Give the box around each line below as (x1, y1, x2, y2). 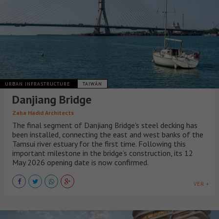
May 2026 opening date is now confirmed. (12, 157, 149, 167)
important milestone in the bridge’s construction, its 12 (12, 148, 193, 158)
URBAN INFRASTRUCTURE (5, 80, 72, 87)
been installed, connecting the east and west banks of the (12, 129, 203, 139)
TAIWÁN (83, 80, 102, 87)
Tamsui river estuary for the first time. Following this (12, 138, 186, 149)
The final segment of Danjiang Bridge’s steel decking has (12, 120, 197, 130)
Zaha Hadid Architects (12, 109, 74, 116)
